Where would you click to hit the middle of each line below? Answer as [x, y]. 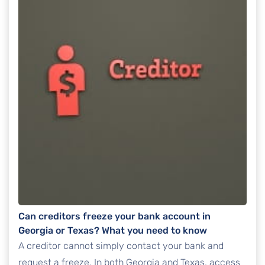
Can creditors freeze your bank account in [114, 216]
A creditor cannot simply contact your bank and [121, 246]
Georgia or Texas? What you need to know [113, 231]
